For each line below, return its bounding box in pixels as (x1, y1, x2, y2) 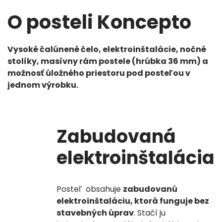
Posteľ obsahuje (56, 183, 123, 195)
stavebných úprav (56, 207, 134, 219)
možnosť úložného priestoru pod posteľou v (7, 67, 190, 79)
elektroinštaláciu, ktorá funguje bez (56, 195, 209, 207)
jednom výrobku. (7, 79, 78, 91)
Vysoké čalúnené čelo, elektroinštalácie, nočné (7, 44, 206, 55)
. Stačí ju (134, 207, 167, 219)
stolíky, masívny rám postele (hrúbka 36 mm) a (7, 55, 208, 67)
